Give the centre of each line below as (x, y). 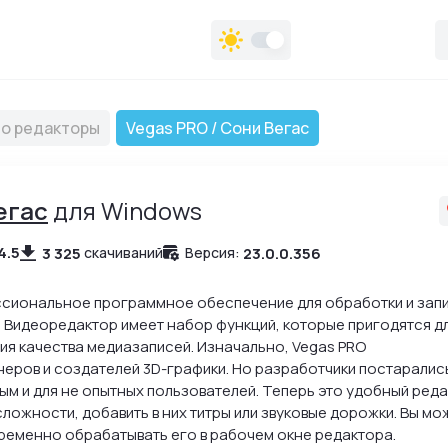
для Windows (125, 210)
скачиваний (123, 252)
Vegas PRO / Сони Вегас (217, 128)
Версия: (212, 252)
